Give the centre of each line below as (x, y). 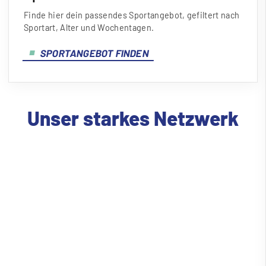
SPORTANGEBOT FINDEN (95, 53)
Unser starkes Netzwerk (133, 118)
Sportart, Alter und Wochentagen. (89, 28)
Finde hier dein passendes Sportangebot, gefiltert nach (132, 15)
